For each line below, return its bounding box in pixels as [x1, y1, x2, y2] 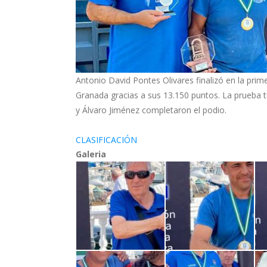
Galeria [76, 148, 106, 160]
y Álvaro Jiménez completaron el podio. [76, 104, 226, 116]
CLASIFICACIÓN [76, 133, 137, 145]
